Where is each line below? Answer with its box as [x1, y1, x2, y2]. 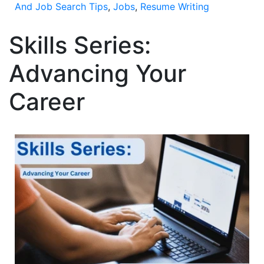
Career [9, 87, 85, 116]
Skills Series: [9, 30, 151, 60]
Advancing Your [9, 58, 186, 88]
